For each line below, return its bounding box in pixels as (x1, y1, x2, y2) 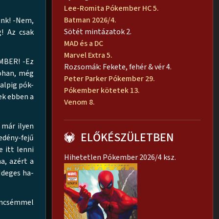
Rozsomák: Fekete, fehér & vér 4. (64, 62, 172, 73)
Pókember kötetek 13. (64, 85, 140, 96)
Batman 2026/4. (64, 15, 116, 26)
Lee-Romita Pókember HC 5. (64, 3, 159, 14)
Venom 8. (64, 97, 96, 108)
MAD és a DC (64, 38, 103, 49)
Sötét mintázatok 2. (64, 26, 131, 38)
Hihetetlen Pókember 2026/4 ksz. (64, 152, 176, 163)
